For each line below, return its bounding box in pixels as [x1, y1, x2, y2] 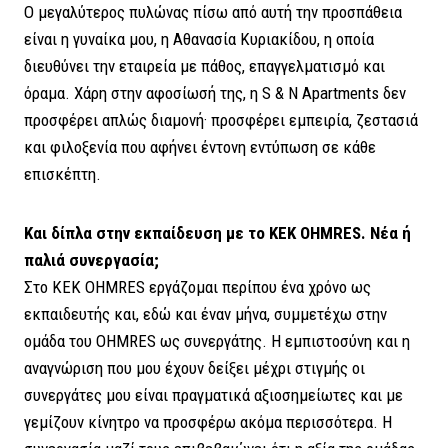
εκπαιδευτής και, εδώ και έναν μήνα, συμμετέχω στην [24, 303, 387, 324]
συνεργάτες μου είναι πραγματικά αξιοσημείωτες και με [24, 384, 403, 405]
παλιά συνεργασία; [24, 249, 159, 270]
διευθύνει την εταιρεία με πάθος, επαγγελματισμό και [24, 55, 385, 76]
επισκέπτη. [24, 163, 101, 184]
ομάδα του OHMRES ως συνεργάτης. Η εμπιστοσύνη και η [24, 330, 410, 351]
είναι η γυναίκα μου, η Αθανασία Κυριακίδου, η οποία [24, 28, 374, 49]
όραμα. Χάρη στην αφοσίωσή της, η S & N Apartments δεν [24, 82, 406, 103]
